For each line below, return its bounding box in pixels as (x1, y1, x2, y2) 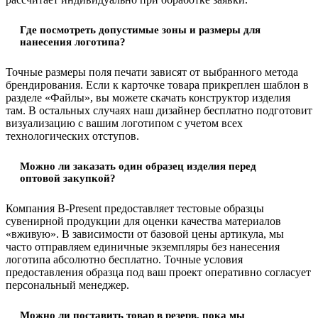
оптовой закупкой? (20, 172, 116, 185)
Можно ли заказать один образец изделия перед (20, 160, 256, 172)
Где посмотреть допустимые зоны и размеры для (20, 24, 261, 36)
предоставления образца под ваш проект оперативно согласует (6, 266, 311, 279)
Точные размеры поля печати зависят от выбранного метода (6, 66, 298, 79)
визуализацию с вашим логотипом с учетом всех (6, 117, 243, 130)
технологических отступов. (6, 130, 139, 143)
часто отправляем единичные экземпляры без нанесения (6, 241, 280, 253)
